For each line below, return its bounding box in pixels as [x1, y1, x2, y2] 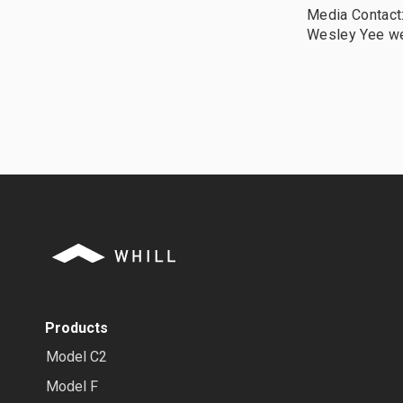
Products [45, 319, 108, 336]
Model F [45, 378, 98, 395]
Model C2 [45, 348, 107, 365]
